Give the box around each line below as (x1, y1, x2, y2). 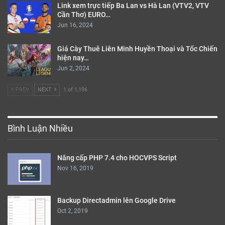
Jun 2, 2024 (57, 64, 89, 72)
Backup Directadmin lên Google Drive (57, 196, 176, 205)
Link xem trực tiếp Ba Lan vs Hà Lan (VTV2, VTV (57, 2, 209, 10)
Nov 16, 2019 (57, 164, 93, 172)
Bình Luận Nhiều (8, 123, 73, 134)
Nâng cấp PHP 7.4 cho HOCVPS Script (57, 153, 177, 162)
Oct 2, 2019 (57, 207, 88, 215)
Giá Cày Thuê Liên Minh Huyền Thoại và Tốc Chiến (57, 44, 217, 53)
